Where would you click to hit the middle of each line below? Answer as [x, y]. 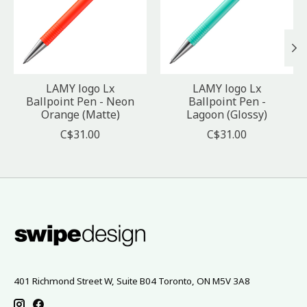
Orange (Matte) [80, 114]
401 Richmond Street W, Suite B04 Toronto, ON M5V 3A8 [132, 281]
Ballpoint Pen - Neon [80, 101]
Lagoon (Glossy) [227, 114]
